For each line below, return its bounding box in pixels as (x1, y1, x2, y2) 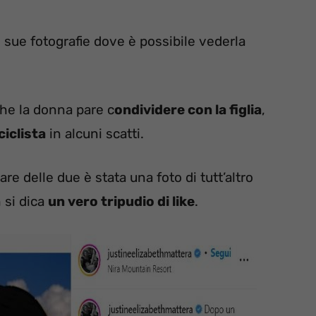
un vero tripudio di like (48, 193, 195, 210)
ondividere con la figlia (114, 101, 262, 118)
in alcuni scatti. (46, 125, 144, 142)
